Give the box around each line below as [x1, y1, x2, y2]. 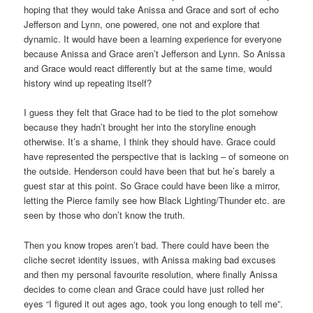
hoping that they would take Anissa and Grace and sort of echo [24, 3, 279, 17]
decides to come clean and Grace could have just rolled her [24, 282, 265, 296]
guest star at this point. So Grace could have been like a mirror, [24, 179, 281, 193]
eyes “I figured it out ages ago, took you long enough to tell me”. [24, 296, 284, 310]
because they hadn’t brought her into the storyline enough [24, 120, 256, 134]
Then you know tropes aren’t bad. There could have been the [24, 238, 270, 252]
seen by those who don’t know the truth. [24, 208, 186, 222]
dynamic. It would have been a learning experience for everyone [24, 32, 282, 46]
